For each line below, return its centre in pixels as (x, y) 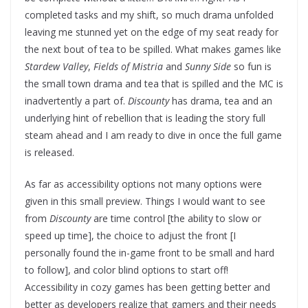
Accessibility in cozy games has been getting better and (147, 287)
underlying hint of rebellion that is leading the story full (145, 118)
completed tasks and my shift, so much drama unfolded (149, 15)
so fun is (251, 67)
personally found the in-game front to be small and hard (150, 253)
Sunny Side (208, 67)
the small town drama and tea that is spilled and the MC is (154, 84)
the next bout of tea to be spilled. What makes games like (153, 49)
